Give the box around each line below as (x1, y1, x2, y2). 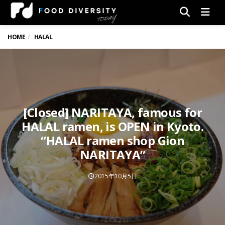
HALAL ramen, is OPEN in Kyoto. (22, 118, 204, 135)
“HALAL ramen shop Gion (41, 132, 185, 149)
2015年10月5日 (94, 171, 137, 180)
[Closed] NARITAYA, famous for (23, 103, 202, 121)
